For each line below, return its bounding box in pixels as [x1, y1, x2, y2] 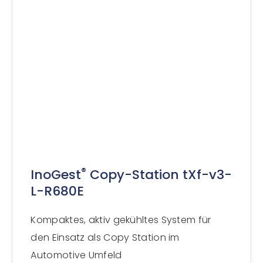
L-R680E [31, 182, 85, 201]
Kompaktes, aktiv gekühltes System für [31, 213, 211, 227]
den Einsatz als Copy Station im [31, 231, 180, 245]
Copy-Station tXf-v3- [86, 166, 232, 184]
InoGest [31, 166, 82, 184]
